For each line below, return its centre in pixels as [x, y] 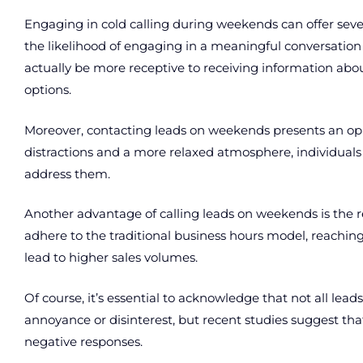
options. [48, 90]
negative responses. [83, 341]
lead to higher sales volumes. [111, 258]
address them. [67, 173]
